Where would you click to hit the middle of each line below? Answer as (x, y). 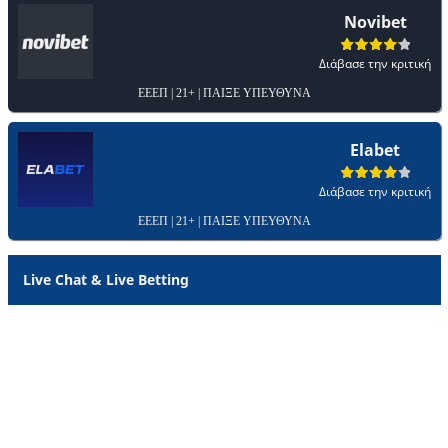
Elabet (375, 149)
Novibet (375, 21)
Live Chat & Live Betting (106, 279)
